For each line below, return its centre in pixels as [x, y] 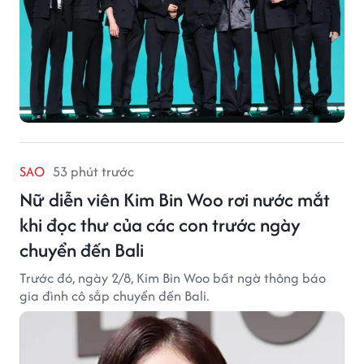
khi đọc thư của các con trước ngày [160, 224]
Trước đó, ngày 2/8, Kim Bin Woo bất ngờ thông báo [173, 277]
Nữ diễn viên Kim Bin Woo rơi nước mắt [175, 199]
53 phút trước [93, 171]
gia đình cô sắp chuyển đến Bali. [114, 295]
